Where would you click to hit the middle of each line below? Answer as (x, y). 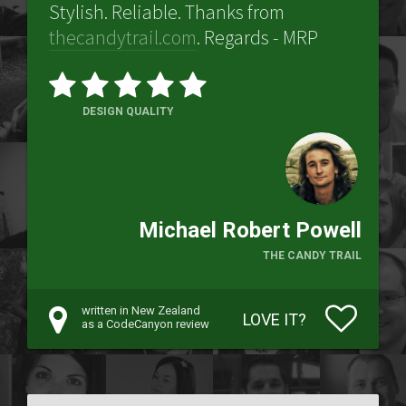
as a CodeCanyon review (145, 324)
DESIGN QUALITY (128, 111)
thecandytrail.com (123, 37)
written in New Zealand (141, 310)
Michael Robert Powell (250, 230)
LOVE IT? (275, 319)
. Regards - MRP (257, 37)
